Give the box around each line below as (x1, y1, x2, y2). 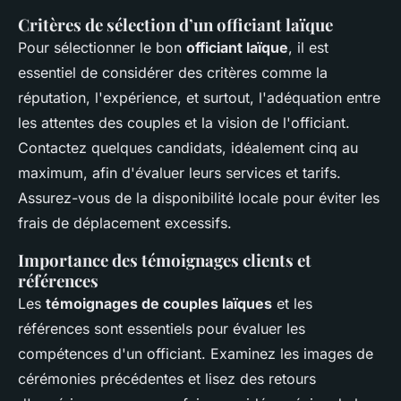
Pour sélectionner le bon (18, 38, 186, 57)
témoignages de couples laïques (46, 294, 272, 313)
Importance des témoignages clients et (18, 249, 311, 272)
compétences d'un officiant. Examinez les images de (18, 345, 373, 363)
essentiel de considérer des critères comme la (18, 64, 328, 82)
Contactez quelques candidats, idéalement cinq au (18, 139, 358, 158)
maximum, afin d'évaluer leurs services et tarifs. (18, 164, 341, 183)
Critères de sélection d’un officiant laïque (18, 13, 333, 37)
